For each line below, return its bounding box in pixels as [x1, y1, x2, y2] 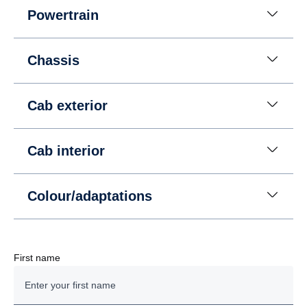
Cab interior [27, 143, 105, 158]
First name [14, 252, 60, 263]
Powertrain [27, 8, 99, 23]
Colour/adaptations [27, 188, 152, 204]
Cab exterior [27, 98, 108, 113]
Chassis [27, 53, 79, 68]
